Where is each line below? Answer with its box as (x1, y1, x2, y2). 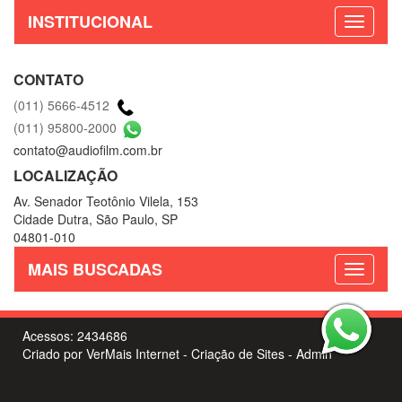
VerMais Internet (86, 345, 179, 363)
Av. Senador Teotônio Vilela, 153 (13, 192, 198, 211)
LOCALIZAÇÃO (13, 165, 118, 187)
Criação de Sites (191, 345, 284, 363)
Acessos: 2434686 (22, 327, 127, 345)
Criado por (22, 345, 86, 363)
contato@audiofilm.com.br (13, 141, 162, 160)
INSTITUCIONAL (28, 10, 153, 34)
